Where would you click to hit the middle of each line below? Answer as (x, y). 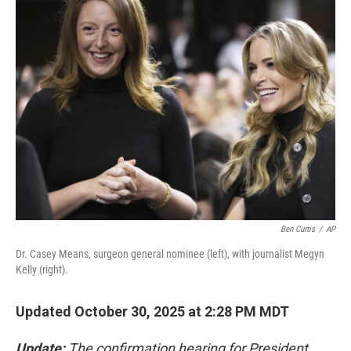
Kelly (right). (42, 270)
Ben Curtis (298, 229)
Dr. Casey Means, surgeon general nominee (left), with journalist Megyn (170, 254)
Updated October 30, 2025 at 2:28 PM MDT (152, 311)
